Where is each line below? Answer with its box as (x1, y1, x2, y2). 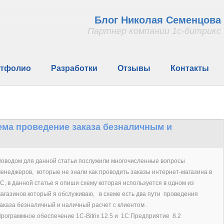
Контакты (170, 64, 209, 72)
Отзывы (117, 64, 150, 72)
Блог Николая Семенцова (94, 14, 221, 25)
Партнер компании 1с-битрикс (87, 26, 221, 36)
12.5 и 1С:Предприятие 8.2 (99, 212, 181, 219)
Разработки (50, 64, 97, 72)
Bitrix (85, 212, 99, 219)
